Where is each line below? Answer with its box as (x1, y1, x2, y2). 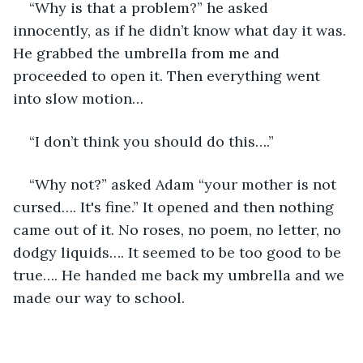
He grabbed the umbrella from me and (13, 43, 284, 62)
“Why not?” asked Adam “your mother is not (29, 174, 340, 194)
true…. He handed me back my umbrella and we (13, 265, 348, 284)
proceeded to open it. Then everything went (13, 66, 324, 85)
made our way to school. (13, 288, 185, 307)
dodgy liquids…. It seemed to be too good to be (13, 242, 345, 262)
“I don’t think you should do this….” (29, 131, 278, 151)
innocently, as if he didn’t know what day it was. (13, 20, 350, 40)
